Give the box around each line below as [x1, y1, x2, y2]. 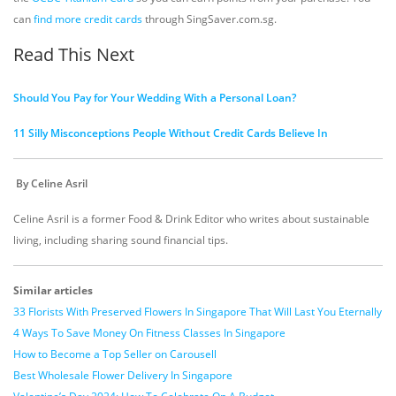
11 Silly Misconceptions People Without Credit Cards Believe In [13, 126, 328, 141]
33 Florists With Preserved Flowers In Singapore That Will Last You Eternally [13, 304, 382, 319]
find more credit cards [34, 11, 142, 27]
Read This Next [13, 42, 134, 66]
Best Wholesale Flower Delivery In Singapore [13, 368, 232, 383]
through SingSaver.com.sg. [142, 11, 277, 27]
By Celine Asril [13, 176, 88, 191]
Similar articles [13, 283, 93, 298]
